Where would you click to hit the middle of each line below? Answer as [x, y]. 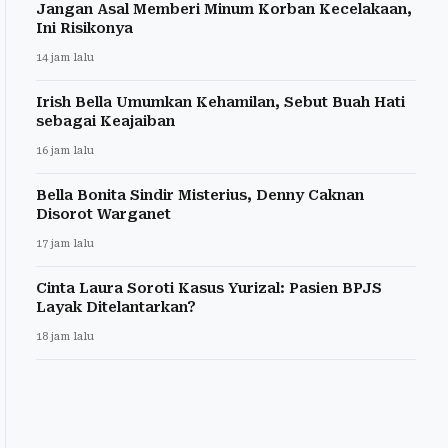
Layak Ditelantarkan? [116, 307]
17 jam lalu [65, 244]
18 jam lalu [65, 337]
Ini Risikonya [84, 28]
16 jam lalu [65, 151]
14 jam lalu [65, 58]
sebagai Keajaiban [105, 121]
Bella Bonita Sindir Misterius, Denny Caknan [200, 195]
